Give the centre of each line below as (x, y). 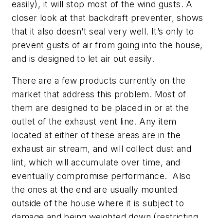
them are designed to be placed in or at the (100, 108)
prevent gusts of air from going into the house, (107, 45)
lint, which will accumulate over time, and (96, 163)
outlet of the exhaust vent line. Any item (94, 122)
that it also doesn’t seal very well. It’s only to (103, 31)
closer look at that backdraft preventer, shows (108, 18)
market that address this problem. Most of (99, 94)
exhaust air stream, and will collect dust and (101, 149)
